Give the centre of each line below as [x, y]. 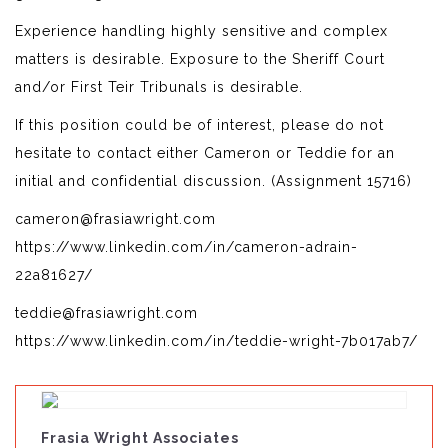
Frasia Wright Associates [140, 437]
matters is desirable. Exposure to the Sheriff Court [200, 58]
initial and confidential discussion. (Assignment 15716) [213, 180]
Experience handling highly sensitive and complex [201, 30]
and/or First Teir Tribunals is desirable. [159, 86]
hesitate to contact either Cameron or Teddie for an [205, 152]
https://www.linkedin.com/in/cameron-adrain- [186, 246]
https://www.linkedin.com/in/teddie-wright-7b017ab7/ [216, 340]
